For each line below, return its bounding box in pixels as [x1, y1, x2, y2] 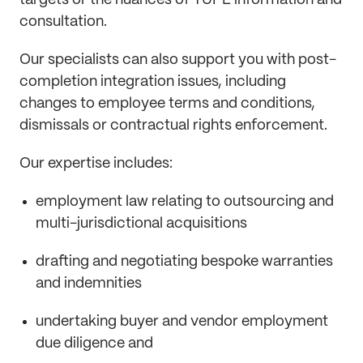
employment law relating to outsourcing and [36, 194, 334, 209]
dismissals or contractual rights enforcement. [19, 118, 327, 133]
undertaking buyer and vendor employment [36, 314, 328, 329]
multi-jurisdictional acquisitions [36, 216, 250, 231]
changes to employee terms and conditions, [19, 96, 315, 111]
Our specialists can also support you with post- [19, 53, 336, 67]
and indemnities [36, 276, 145, 291]
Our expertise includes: [19, 156, 173, 171]
